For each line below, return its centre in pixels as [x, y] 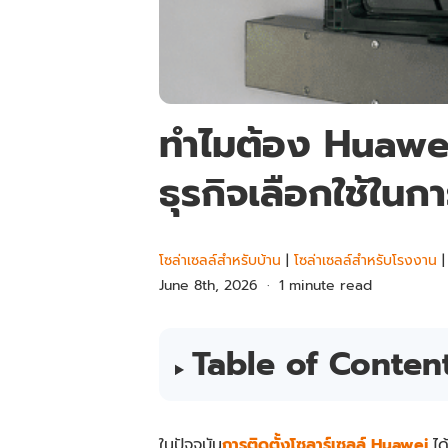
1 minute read [325, 286]
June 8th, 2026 [208, 286]
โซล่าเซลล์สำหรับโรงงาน [365, 261]
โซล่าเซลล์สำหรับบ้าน [220, 261]
